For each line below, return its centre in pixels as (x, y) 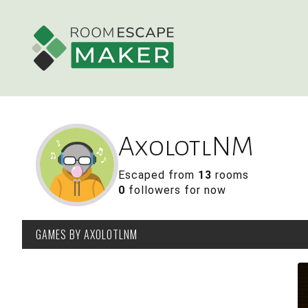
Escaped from (158, 175)
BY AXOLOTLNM (102, 234)
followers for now (176, 190)
